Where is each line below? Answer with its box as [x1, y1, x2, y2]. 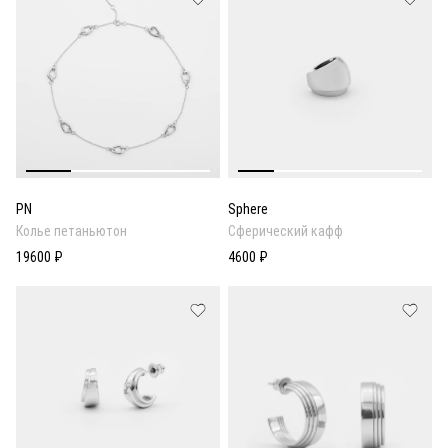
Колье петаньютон [16, 223, 127, 240]
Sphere [228, 201, 268, 218]
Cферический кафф [228, 223, 343, 240]
